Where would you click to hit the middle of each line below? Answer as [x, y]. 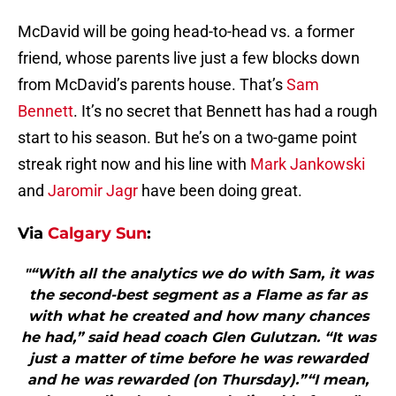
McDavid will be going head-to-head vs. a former [186, 32]
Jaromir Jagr [95, 191]
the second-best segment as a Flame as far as [198, 295]
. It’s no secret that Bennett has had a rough [225, 111]
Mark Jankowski [308, 164]
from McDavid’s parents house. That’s [152, 85]
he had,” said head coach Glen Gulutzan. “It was [198, 338]
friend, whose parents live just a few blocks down [189, 58]
